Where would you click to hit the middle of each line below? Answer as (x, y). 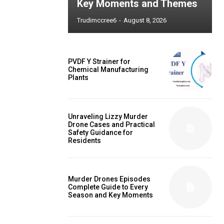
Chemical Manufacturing (108, 70)
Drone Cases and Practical (111, 124)
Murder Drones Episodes (109, 179)
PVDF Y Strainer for (99, 62)
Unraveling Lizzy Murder (108, 116)
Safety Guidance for (100, 132)
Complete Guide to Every (108, 187)
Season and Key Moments (110, 195)
